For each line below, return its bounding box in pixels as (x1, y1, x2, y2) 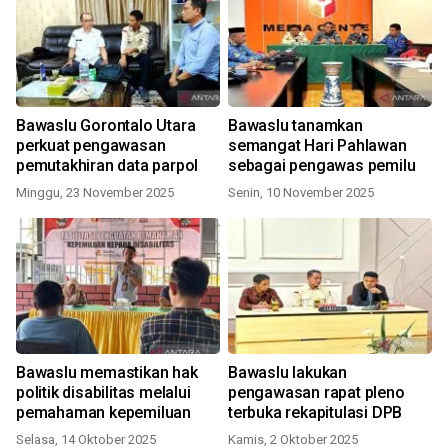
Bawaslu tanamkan (228, 116, 363, 135)
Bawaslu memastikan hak (16, 363, 198, 382)
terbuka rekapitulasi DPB (228, 403, 403, 422)
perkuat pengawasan (16, 136, 166, 155)
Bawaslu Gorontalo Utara (16, 116, 196, 135)
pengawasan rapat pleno (228, 383, 405, 402)
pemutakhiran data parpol (16, 156, 199, 175)
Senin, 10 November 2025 (228, 185, 374, 200)
